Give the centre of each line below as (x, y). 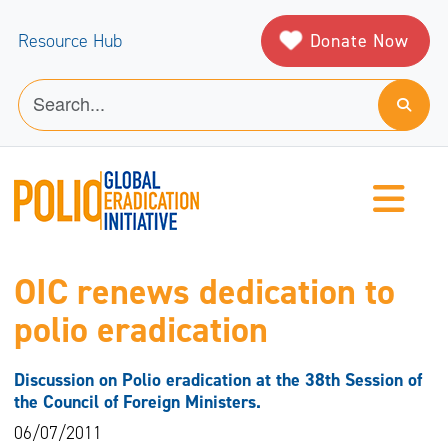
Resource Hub (70, 41)
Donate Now (359, 40)
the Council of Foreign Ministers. (137, 402)
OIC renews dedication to (204, 292)
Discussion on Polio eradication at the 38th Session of (217, 380)
